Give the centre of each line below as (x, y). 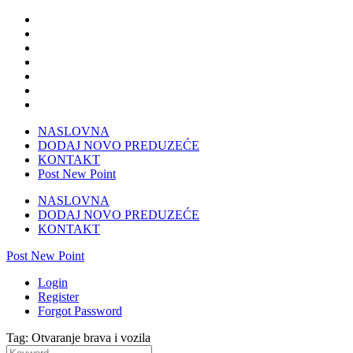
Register (58, 297)
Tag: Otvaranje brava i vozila (78, 338)
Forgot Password (80, 311)
